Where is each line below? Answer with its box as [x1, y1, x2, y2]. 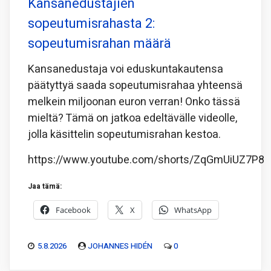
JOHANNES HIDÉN [88, 240, 152, 252]
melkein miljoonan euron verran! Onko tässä [28, 94, 240, 111]
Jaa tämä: [28, 181, 62, 192]
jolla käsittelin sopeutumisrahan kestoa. [28, 126, 221, 143]
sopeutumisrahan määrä [28, 34, 171, 54]
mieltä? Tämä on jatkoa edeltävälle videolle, [28, 110, 237, 127]
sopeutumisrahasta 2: [28, 14, 155, 34]
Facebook [56, 204, 91, 216]
